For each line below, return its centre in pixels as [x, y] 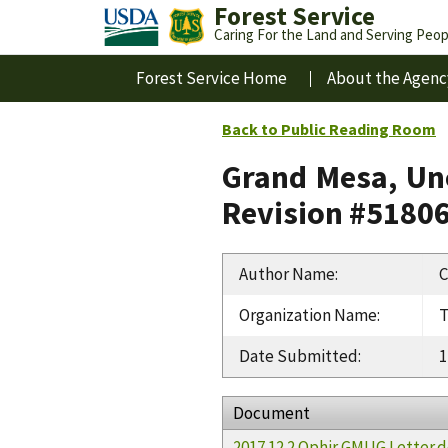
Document [272, 412]
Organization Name [308, 314]
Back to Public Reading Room [329, 129]
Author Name [287, 273]
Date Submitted [298, 355]
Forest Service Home [211, 78]
